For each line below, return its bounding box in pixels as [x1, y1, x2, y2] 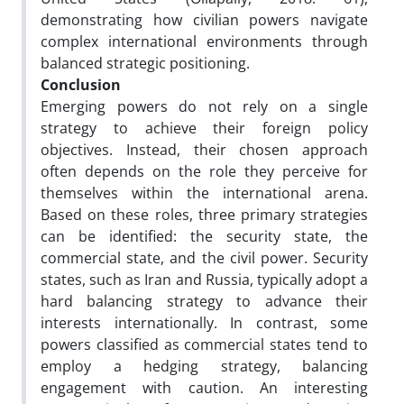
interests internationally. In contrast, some [41, 312, 368, 333]
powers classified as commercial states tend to [41, 334, 368, 354]
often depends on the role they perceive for [41, 161, 368, 181]
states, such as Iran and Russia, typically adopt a [41, 269, 368, 289]
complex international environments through [41, 31, 368, 51]
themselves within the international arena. [41, 182, 368, 203]
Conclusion [41, 74, 121, 95]
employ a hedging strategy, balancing [41, 355, 368, 376]
